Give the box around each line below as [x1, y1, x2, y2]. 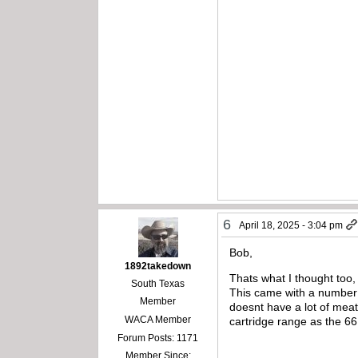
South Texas [131, 277, 185, 289]
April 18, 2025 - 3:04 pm [239, 219, 344, 231]
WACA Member [125, 313, 192, 325]
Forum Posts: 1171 [117, 332, 199, 344]
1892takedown [125, 260, 192, 272]
